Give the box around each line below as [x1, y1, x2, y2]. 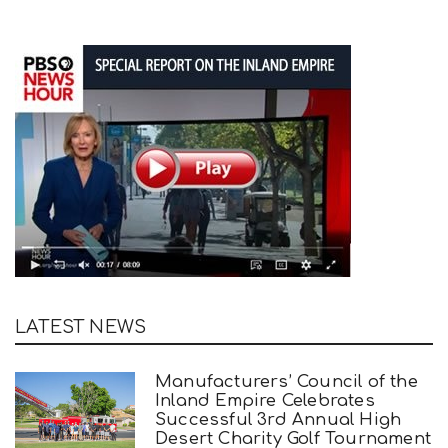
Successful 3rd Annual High [155, 410, 402, 430]
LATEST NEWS [15, 317, 147, 338]
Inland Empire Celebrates [155, 391, 375, 411]
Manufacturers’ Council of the [155, 372, 418, 392]
